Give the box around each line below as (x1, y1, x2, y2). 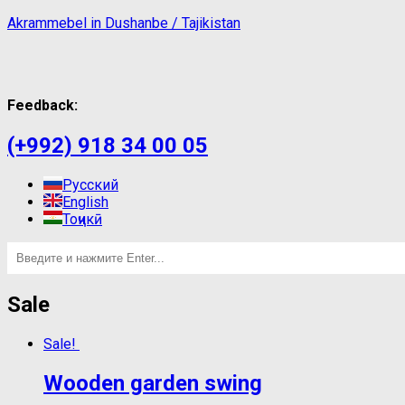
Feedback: (7, 96, 78, 114)
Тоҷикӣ (62, 210, 102, 228)
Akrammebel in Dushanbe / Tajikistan (7, 14, 240, 32)
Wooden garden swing (43, 370, 262, 396)
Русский (62, 175, 118, 193)
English (62, 193, 108, 211)
